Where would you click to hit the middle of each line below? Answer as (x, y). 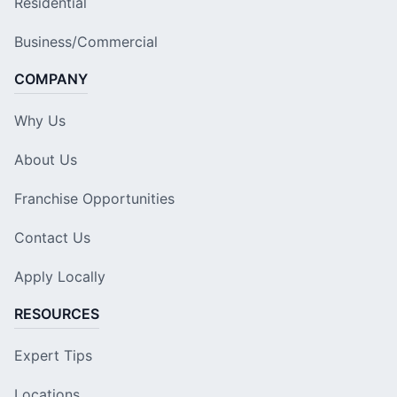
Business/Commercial (86, 42)
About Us (46, 160)
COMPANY (51, 79)
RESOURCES (57, 314)
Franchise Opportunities (94, 199)
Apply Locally (60, 277)
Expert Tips (53, 356)
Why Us (40, 121)
